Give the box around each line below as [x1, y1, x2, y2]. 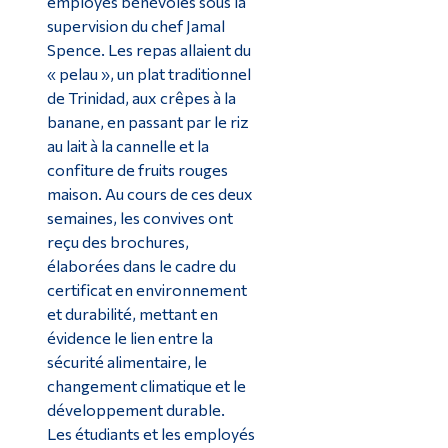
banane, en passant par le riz [46, 112, 249, 132]
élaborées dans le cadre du [46, 256, 236, 276]
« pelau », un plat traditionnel [46, 64, 251, 84]
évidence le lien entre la [46, 328, 213, 348]
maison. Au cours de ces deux [46, 184, 253, 204]
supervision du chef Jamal [46, 16, 225, 36]
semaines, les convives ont [46, 208, 233, 228]
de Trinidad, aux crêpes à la [46, 88, 236, 108]
